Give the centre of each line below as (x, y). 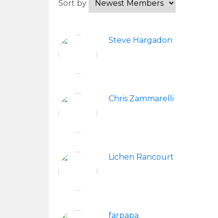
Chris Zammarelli (141, 99)
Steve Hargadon (140, 40)
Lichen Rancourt (141, 157)
